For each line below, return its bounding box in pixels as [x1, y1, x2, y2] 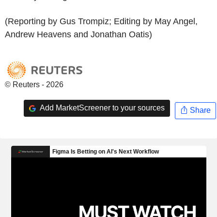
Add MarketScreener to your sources [38, 104, 165, 112]
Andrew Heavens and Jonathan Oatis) [5, 29, 152, 39]
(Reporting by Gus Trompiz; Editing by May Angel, [5, 16, 198, 26]
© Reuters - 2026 [5, 80, 63, 89]
